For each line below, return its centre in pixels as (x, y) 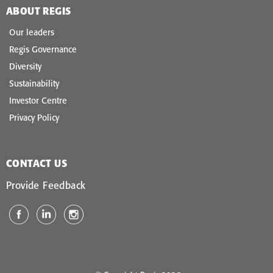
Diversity (25, 67)
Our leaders (32, 33)
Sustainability (34, 84)
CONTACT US (37, 164)
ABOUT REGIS (39, 11)
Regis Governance (43, 50)
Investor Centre (38, 101)
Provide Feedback (46, 186)
